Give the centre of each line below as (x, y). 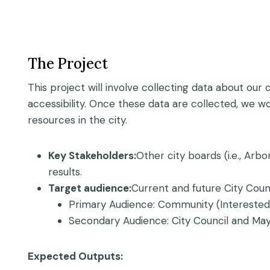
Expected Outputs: (75, 256)
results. (65, 172)
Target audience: (90, 188)
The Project (68, 64)
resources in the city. (77, 120)
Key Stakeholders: (92, 156)
